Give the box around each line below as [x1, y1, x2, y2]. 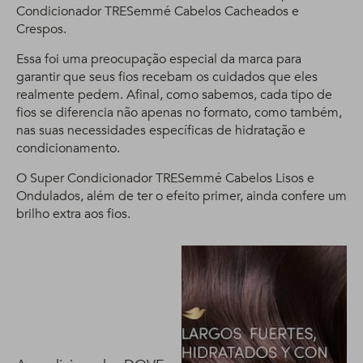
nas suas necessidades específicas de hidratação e [16, 122, 305, 140]
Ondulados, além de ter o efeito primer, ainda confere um [16, 187, 347, 206]
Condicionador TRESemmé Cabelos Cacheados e [16, 2, 299, 21]
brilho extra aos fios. [16, 205, 130, 224]
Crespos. [16, 20, 66, 39]
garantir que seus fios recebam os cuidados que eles [16, 68, 318, 87]
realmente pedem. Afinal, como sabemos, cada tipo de [16, 86, 332, 105]
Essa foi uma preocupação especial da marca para [16, 50, 301, 69]
